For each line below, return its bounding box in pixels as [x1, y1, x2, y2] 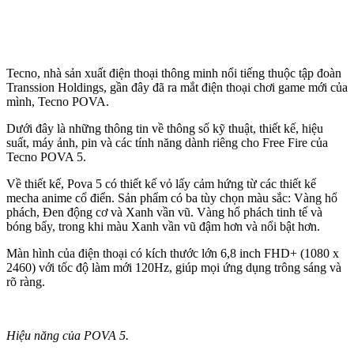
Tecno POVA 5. [6, 149, 86, 164]
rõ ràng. [6, 274, 45, 288]
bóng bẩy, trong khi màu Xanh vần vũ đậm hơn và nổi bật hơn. [6, 219, 320, 233]
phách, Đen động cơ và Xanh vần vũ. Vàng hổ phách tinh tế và [6, 205, 322, 219]
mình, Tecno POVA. [6, 94, 109, 108]
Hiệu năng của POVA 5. [6, 328, 129, 342]
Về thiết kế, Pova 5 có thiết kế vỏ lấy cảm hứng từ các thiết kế [6, 176, 316, 190]
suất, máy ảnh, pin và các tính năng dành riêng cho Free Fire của [6, 135, 328, 149]
